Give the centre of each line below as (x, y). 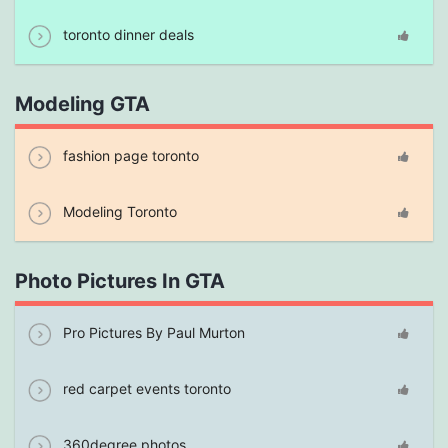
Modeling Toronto (118, 211)
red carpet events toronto (145, 388)
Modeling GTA (82, 103)
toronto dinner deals (126, 34)
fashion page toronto (129, 155)
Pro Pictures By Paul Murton (152, 332)
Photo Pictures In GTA (120, 280)
